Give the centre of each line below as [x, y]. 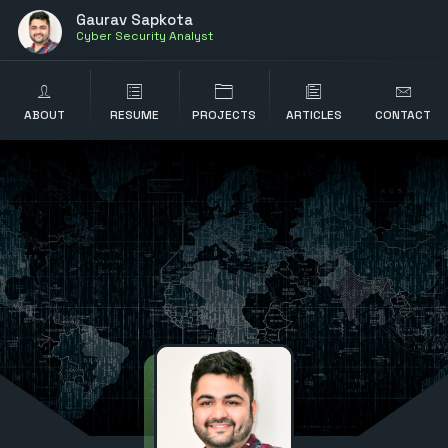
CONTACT [403, 115]
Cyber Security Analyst [144, 36]
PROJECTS [223, 115]
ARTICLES [313, 115]
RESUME [134, 115]
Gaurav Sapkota [134, 19]
